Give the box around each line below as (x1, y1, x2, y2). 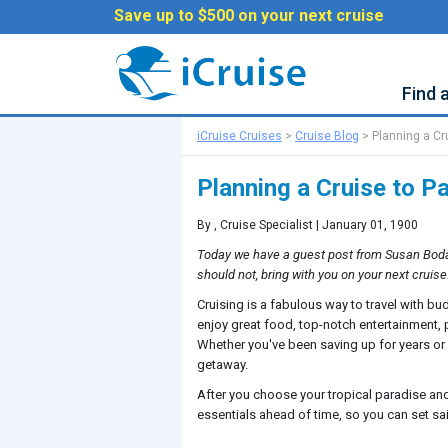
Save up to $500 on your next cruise (114, 6, 384, 25)
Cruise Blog (295, 129, 359, 143)
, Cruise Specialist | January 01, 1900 (214, 218, 418, 232)
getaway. (197, 357, 248, 372)
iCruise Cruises (197, 129, 282, 143)
